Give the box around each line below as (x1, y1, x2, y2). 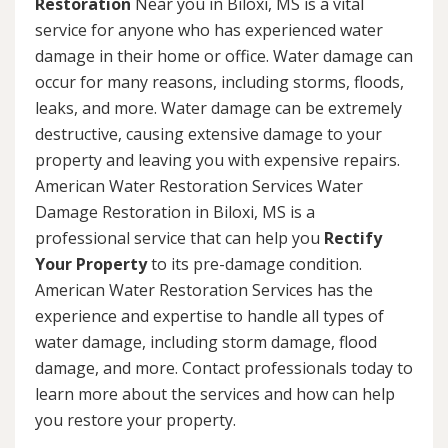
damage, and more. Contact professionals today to (35, 357, 413, 380)
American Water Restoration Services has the (35, 279, 373, 302)
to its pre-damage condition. (147, 253, 362, 276)
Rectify (324, 227, 382, 250)
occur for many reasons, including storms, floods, (35, 71, 404, 94)
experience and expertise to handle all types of (35, 305, 384, 328)
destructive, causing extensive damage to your (35, 123, 382, 146)
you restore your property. (35, 409, 236, 432)
